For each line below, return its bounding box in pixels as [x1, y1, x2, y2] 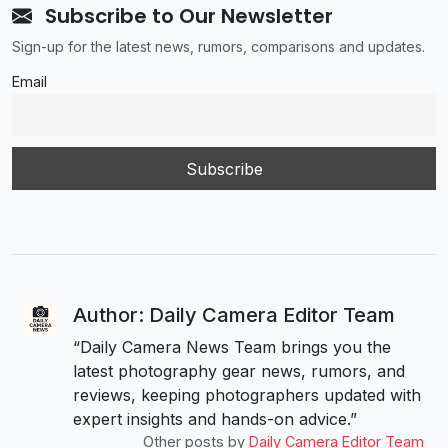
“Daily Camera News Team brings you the [72, 336, 391, 357]
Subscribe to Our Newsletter [40, 2, 333, 31]
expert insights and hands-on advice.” [72, 408, 357, 429]
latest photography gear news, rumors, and [72, 360, 405, 381]
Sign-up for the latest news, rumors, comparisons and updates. [12, 38, 425, 56]
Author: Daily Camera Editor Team [72, 302, 395, 327]
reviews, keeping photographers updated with [72, 384, 421, 405]
